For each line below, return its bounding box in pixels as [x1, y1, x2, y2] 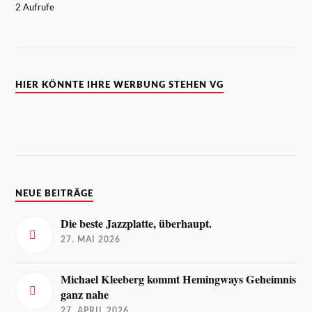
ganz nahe [61, 286, 109, 304]
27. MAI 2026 [61, 235, 121, 244]
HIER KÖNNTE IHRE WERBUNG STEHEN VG [15, 81, 224, 90]
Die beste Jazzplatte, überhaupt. [61, 215, 212, 233]
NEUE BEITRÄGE [15, 189, 94, 198]
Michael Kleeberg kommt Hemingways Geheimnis [61, 271, 297, 288]
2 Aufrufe [15, 3, 55, 13]
